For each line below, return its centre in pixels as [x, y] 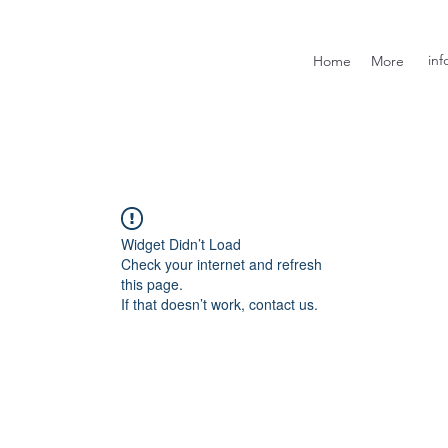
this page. [152, 284]
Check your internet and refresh [221, 264]
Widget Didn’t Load [181, 244]
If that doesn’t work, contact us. [219, 304]
